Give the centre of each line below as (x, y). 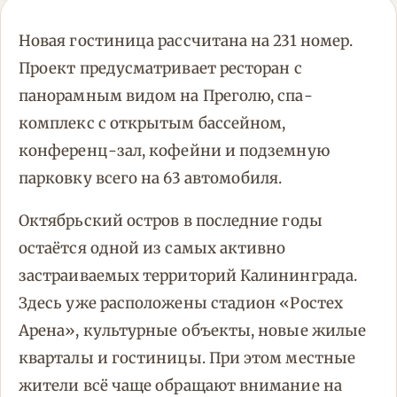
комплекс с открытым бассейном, (152, 124)
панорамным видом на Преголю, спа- (166, 96)
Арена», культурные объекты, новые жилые (193, 331)
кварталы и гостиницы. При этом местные (187, 358)
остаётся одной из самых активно (152, 249)
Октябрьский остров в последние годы (171, 221)
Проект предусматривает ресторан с (160, 69)
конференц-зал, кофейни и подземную (174, 151)
